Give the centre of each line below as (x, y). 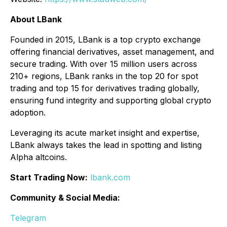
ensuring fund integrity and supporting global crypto (111, 101)
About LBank (36, 20)
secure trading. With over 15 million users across (104, 64)
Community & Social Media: (65, 198)
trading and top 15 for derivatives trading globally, (105, 88)
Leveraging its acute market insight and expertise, (105, 133)
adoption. (28, 113)
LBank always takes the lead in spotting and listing (106, 145)
